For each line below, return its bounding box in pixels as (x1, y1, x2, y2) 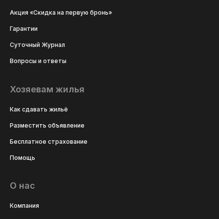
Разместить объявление (10, 121, 85, 129)
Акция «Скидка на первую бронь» (10, 9, 112, 17)
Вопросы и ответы (10, 57, 66, 65)
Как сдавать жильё (10, 105, 68, 113)
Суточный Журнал (10, 41, 65, 49)
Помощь (10, 153, 35, 161)
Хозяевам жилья (10, 84, 85, 94)
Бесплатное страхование (10, 137, 88, 145)
